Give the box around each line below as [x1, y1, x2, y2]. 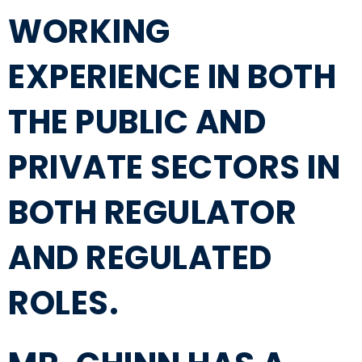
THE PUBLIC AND [8, 99, 266, 145]
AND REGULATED [8, 235, 272, 281]
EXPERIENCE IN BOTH [8, 54, 336, 100]
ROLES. [8, 280, 119, 326]
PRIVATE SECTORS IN [8, 145, 340, 191]
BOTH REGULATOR [8, 190, 297, 236]
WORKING [8, 9, 170, 55]
